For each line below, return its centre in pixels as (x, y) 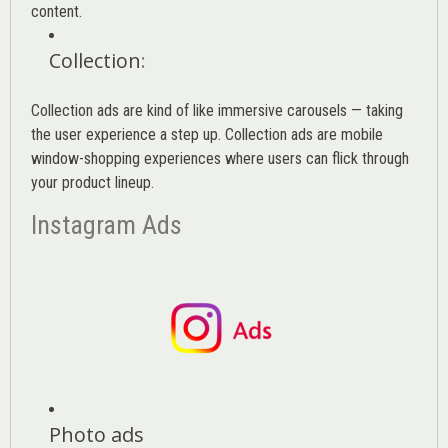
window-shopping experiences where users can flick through (220, 158)
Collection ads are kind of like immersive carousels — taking (217, 110)
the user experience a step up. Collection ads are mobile (207, 134)
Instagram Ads (109, 224)
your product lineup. (92, 182)
